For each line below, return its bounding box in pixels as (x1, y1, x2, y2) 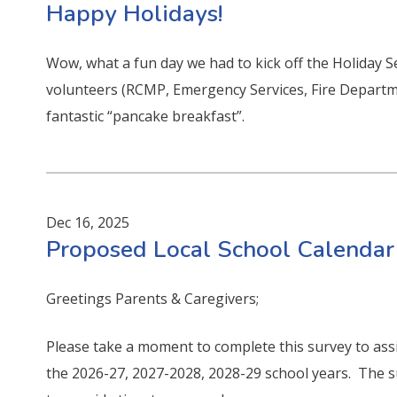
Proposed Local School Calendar (46, 233, 395, 265)
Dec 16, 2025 (46, 212, 130, 232)
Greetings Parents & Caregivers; (46, 288, 260, 308)
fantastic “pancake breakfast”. (46, 105, 249, 126)
